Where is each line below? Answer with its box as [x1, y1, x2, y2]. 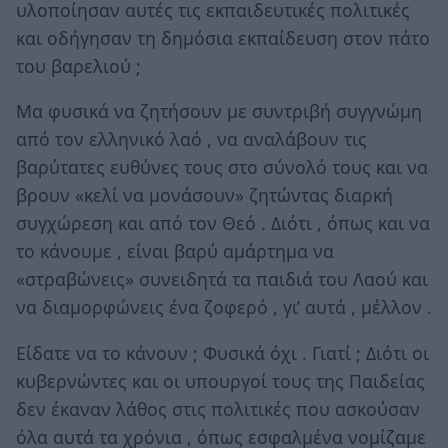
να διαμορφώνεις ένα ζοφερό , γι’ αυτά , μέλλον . [16, 295, 432, 320]
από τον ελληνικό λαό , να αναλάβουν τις [16, 127, 367, 152]
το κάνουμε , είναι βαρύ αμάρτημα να [16, 239, 334, 264]
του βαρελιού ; [16, 53, 141, 78]
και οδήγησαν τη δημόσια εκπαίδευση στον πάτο [16, 25, 430, 50]
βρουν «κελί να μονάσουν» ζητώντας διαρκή [16, 183, 393, 208]
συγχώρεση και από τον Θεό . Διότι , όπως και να [16, 211, 430, 236]
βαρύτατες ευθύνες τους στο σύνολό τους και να [16, 155, 428, 180]
